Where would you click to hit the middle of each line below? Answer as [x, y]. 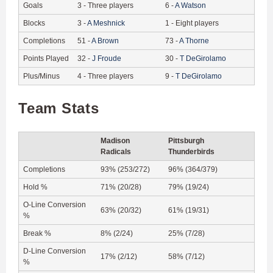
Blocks [34, 23]
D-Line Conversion [55, 251]
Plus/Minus [41, 76]
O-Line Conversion [55, 204]
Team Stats [59, 108]
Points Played [46, 58]
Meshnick [109, 23]
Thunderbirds [191, 151]
